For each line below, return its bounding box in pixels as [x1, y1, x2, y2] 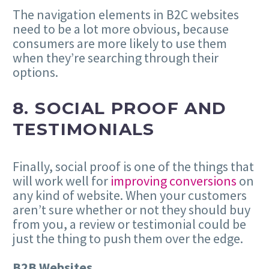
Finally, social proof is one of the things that [13, 158, 254, 175]
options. [13, 63, 58, 80]
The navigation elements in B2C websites [13, 5, 239, 23]
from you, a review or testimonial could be [13, 216, 246, 233]
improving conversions [110, 172, 237, 190]
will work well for [13, 172, 110, 190]
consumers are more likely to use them [13, 34, 227, 52]
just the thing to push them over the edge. [13, 230, 243, 247]
